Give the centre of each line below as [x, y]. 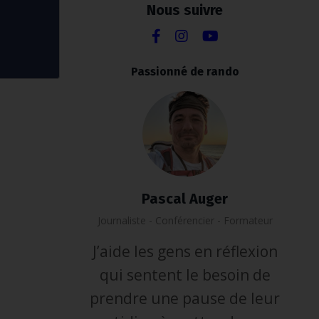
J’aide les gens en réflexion [185, 252]
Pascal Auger [185, 199]
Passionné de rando [185, 72]
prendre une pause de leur [185, 299]
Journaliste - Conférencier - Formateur [185, 221]
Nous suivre [185, 10]
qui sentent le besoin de [185, 275]
